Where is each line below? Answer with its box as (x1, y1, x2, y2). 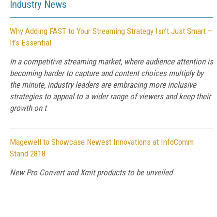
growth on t (10, 103, 46, 113)
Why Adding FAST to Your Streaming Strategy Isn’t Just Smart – (10, 26, 212, 36)
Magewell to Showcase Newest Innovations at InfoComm (10, 137, 194, 147)
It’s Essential (10, 38, 51, 47)
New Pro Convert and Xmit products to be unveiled (10, 168, 172, 177)
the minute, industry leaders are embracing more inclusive (10, 80, 196, 90)
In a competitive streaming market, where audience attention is (10, 57, 213, 66)
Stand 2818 (10, 149, 46, 158)
